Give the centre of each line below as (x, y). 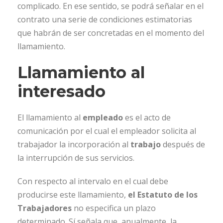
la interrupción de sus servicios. (76, 158)
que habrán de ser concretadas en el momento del (111, 33)
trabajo (146, 145)
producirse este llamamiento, (73, 195)
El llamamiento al (50, 118)
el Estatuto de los (163, 195)
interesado (61, 92)
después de (183, 145)
